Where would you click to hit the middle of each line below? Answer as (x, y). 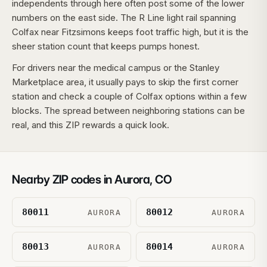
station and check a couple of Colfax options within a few (129, 96)
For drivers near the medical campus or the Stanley (116, 68)
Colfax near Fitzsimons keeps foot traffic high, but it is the (130, 32)
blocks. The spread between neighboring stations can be (128, 111)
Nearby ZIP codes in (63, 179)
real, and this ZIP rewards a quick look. (91, 125)
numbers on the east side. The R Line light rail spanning (124, 18)
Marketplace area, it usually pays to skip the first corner (125, 82)
